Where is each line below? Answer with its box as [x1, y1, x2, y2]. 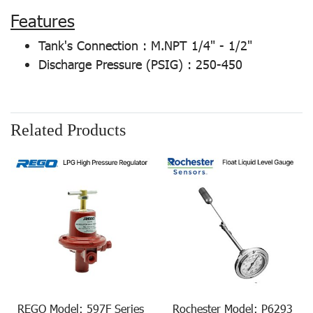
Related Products [10, 121, 126, 139]
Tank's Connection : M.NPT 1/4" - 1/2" [38, 37, 252, 53]
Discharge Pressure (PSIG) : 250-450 [38, 56, 242, 72]
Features [10, 9, 75, 31]
